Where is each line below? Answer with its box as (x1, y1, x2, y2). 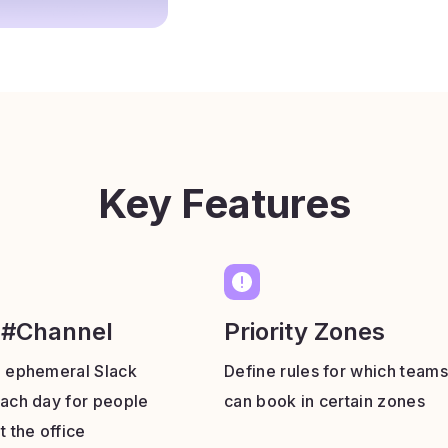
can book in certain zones (224, 391, 426, 411)
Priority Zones (224, 317, 385, 346)
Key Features (97, 179, 351, 228)
